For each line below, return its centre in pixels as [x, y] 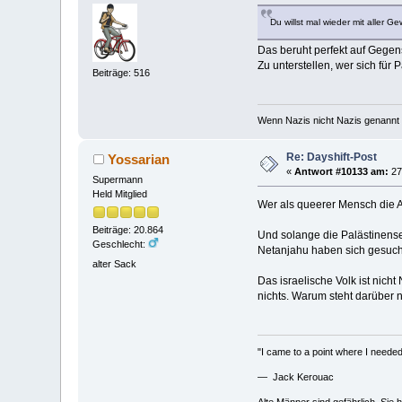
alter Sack [115, 263]
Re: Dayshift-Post [332, 157]
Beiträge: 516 [122, 73]
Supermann [118, 180]
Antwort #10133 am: [342, 172]
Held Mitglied [120, 194]
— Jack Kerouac [295, 376]
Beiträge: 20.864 [128, 230]
